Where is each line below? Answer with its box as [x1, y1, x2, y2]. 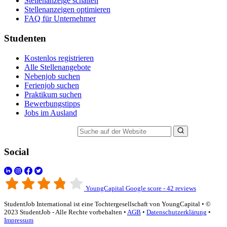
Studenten [4, 33, 46, 44]
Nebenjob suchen [24, 71, 80, 81]
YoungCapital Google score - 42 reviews [85, 184, 196, 193]
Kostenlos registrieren [24, 53, 94, 62]
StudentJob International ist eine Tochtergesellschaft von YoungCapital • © [4, 200, 211, 208]
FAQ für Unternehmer [24, 14, 96, 23]
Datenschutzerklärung [146, 208, 207, 216]
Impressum [4, 216, 33, 224]
